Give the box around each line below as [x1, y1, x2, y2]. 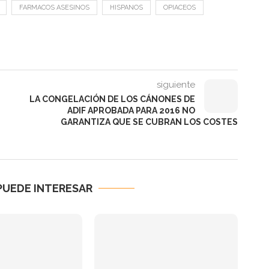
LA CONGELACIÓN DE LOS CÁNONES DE [29, 94, 196, 104]
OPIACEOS [163, 4, 196, 12]
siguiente [157, 79, 196, 91]
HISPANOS [110, 4, 143, 12]
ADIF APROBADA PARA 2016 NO [67, 106, 196, 116]
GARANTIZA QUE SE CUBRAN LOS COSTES [61, 117, 238, 127]
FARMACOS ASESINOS [19, 4, 89, 12]
